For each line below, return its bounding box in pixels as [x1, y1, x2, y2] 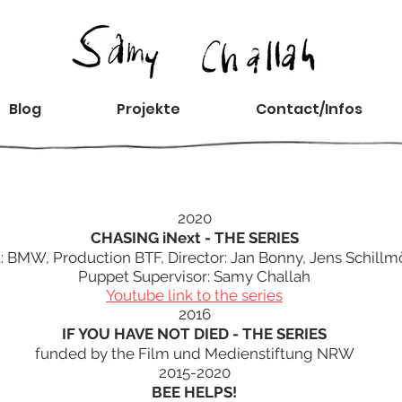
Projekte [117, 99, 180, 119]
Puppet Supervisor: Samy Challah [78, 267, 310, 285]
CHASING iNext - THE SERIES [90, 229, 299, 247]
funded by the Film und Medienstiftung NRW [34, 345, 354, 363]
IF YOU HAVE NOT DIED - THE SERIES [62, 325, 327, 343]
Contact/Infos [256, 99, 363, 119]
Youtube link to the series [106, 286, 283, 304]
